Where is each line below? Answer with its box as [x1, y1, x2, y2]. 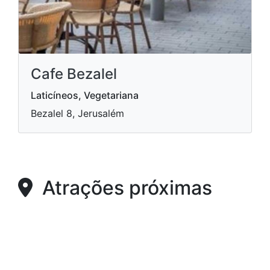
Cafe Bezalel [31, 65, 117, 83]
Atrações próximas [33, 176, 212, 200]
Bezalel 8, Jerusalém [31, 107, 124, 120]
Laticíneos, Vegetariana [31, 89, 139, 102]
